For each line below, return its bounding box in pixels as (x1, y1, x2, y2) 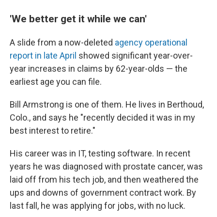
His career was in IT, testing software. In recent (10, 148, 190, 158)
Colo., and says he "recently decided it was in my (10, 112, 195, 123)
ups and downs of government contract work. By (10, 187, 196, 198)
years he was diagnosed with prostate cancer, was (10, 161, 203, 171)
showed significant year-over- (77, 50, 193, 61)
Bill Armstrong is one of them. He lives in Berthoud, (10, 99, 204, 109)
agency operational (115, 37, 187, 47)
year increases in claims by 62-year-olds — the (10, 63, 187, 74)
